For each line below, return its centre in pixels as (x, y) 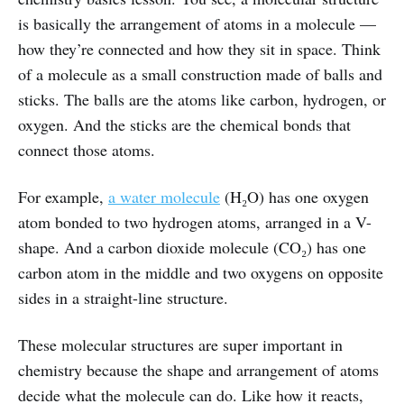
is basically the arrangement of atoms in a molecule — (197, 24)
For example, (63, 197)
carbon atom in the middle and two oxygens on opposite (201, 273)
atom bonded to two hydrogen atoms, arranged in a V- (195, 222)
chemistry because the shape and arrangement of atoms (198, 370)
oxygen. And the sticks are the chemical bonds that (184, 125)
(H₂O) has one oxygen (294, 197)
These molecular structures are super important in (180, 345)
